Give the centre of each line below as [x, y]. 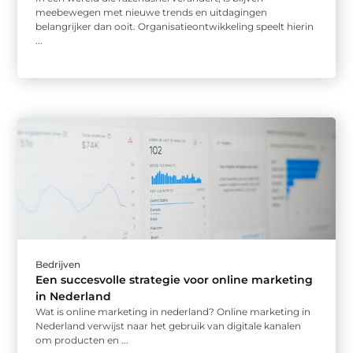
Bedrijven [58, 264]
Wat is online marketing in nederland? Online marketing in [173, 311]
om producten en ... [82, 340]
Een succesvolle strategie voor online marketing [175, 279]
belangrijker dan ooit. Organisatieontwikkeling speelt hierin [175, 27]
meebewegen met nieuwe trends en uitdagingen [152, 13]
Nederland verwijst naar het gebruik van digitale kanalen [169, 325]
